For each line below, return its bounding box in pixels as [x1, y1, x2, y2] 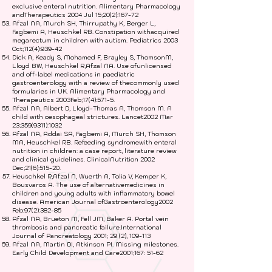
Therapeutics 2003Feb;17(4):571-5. [12, 96, 115, 104]
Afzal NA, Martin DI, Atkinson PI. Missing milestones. [12, 240, 178, 248]
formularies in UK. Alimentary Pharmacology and [12, 87, 165, 95]
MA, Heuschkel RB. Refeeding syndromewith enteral [12, 138, 177, 146]
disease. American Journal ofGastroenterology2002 [12, 198, 173, 206]
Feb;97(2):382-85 [12, 206, 61, 214]
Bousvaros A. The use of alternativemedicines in [12, 181, 165, 189]
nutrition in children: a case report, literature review [12, 147, 177, 155]
